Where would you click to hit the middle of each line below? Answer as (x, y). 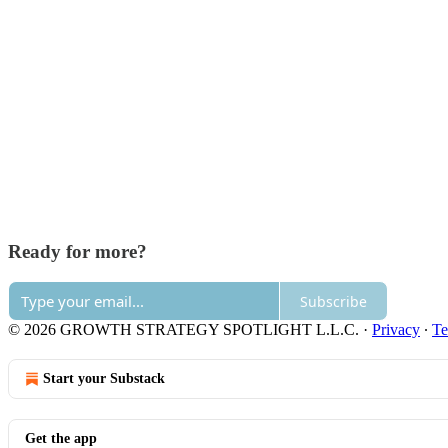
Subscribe (333, 301)
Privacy (396, 330)
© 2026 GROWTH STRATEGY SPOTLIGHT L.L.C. (183, 330)
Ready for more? (77, 251)
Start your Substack (104, 379)
